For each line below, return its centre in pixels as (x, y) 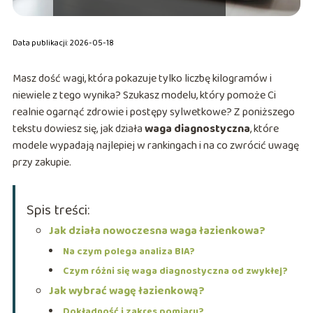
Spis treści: (58, 211)
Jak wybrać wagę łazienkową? (126, 291)
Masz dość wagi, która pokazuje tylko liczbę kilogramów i (142, 79)
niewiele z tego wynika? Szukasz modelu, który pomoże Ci (144, 96)
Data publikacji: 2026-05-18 (63, 43)
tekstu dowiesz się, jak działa (78, 129)
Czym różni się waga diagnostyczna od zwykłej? (175, 271)
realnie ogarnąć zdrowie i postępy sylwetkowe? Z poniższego (153, 112)
